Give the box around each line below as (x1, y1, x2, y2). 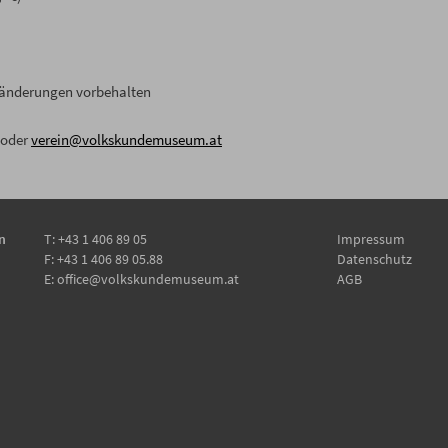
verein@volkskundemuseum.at (31, 130, 222, 150)
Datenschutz (336, 250, 412, 269)
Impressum (336, 230, 405, 249)
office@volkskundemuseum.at (57, 270, 239, 289)
